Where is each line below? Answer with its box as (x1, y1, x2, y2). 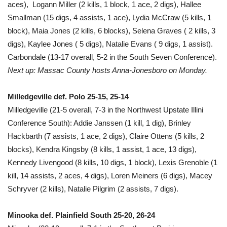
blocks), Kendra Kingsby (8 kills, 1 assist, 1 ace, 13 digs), (8, 144, 197, 154)
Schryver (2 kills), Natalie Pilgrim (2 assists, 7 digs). (8, 184, 178, 193)
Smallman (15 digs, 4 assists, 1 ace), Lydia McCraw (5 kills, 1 (8, 13, 211, 22)
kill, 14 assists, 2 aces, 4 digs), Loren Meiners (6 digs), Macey (8, 171, 212, 180)
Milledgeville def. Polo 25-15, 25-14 (8, 92, 129, 101)
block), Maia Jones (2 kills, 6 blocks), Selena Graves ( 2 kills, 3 (8, 26, 215, 35)
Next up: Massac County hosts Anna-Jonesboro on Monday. (8, 65, 207, 74)
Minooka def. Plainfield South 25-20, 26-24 (8, 210, 155, 219)
